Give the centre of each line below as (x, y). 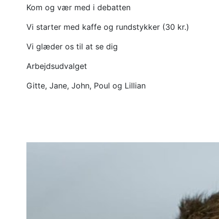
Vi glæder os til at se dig (72, 46)
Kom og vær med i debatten (78, 7)
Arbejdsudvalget (57, 66)
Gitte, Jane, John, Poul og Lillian (86, 85)
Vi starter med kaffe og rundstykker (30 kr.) (108, 27)
